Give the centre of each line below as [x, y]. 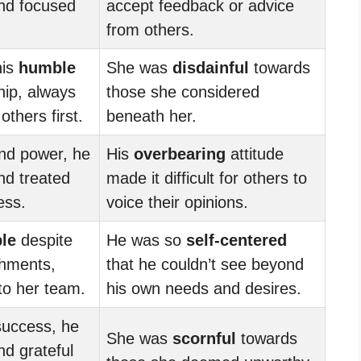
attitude [255, 154]
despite [44, 240]
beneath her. [151, 116]
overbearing [180, 154]
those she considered [183, 91]
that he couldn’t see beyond [205, 264]
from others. [150, 29]
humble [47, 67]
